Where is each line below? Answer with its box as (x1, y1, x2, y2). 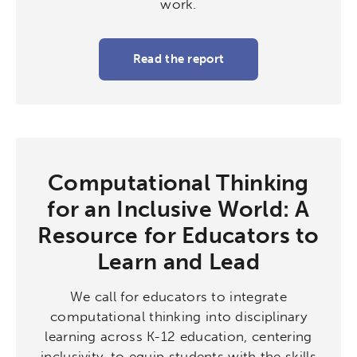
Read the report (132, 52, 225, 66)
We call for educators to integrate (69, 288, 288, 304)
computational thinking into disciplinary (50, 308, 307, 324)
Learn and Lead (96, 249, 261, 275)
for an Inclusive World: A (47, 196, 310, 222)
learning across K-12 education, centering (45, 328, 312, 344)
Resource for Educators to (37, 222, 320, 249)
